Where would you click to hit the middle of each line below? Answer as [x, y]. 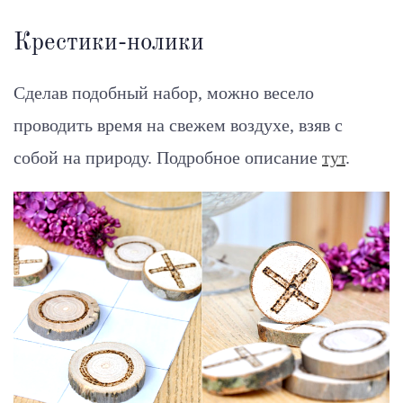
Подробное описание [239, 157]
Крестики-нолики [109, 42]
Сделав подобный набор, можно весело [164, 92]
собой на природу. [85, 157]
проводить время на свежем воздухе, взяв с [178, 125]
